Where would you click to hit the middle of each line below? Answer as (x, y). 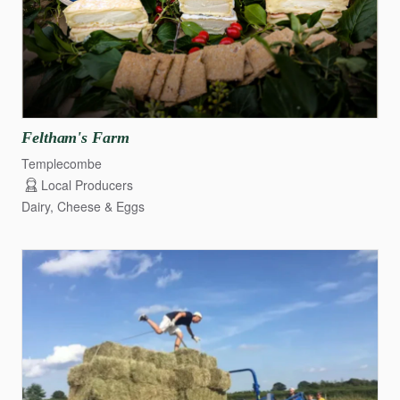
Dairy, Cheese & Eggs (83, 206)
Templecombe (62, 163)
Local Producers (87, 185)
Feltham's (55, 137)
